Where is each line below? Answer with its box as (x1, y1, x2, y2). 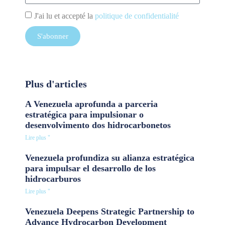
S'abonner (37, 32, 68, 40)
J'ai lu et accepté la (34, 11, 95, 20)
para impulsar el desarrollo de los (25, 163, 156, 174)
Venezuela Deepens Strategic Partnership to (25, 206, 194, 217)
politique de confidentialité (95, 11, 179, 20)
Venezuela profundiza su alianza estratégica (25, 153, 194, 163)
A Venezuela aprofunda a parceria (25, 99, 158, 109)
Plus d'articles (25, 78, 87, 90)
